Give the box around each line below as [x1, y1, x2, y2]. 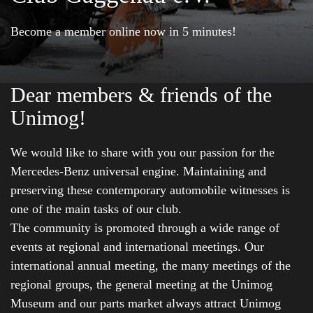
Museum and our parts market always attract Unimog [10, 296, 281, 311]
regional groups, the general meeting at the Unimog [10, 277, 272, 292]
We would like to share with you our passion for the [10, 145, 275, 160]
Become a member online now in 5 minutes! [10, 24, 236, 38]
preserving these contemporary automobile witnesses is [10, 183, 290, 198]
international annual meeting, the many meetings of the [10, 259, 291, 273]
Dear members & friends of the [10, 83, 272, 107]
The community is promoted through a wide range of [10, 221, 279, 235]
